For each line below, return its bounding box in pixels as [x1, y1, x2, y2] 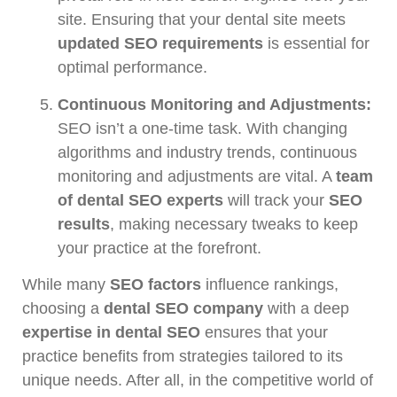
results [58, 214, 110, 233]
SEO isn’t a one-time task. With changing [58, 119, 347, 137]
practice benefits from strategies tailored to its [22, 347, 343, 366]
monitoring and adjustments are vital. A [58, 167, 336, 185]
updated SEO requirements [58, 35, 263, 53]
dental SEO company [104, 300, 263, 318]
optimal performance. [58, 58, 207, 77]
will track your [223, 191, 329, 209]
